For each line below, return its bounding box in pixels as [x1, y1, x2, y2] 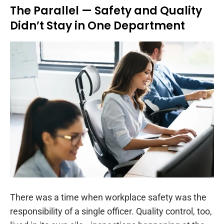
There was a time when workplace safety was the [10, 192, 206, 203]
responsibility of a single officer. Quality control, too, [10, 206, 212, 217]
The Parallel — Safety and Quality [10, 3, 202, 19]
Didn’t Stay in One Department [10, 18, 185, 34]
